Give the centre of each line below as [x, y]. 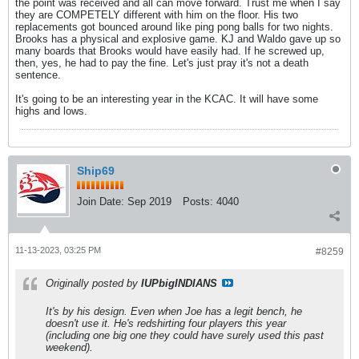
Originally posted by [93, 283]
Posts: [198, 202]
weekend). [69, 347]
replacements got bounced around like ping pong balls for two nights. [174, 27]
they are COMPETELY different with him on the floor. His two [157, 15]
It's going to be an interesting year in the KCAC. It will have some [167, 99]
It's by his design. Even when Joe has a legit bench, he [174, 311]
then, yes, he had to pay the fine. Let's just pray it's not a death [162, 63]
